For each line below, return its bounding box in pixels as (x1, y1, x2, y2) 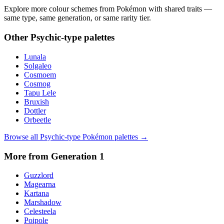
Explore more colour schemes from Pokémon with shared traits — (4, 4, 212, 13)
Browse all (4, 132, 40, 141)
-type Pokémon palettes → (64, 132, 148, 141)
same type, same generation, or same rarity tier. (4, 13, 151, 22)
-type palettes (61, 32, 114, 43)
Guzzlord (24, 171, 53, 180)
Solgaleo (24, 61, 51, 70)
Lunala (24, 52, 46, 61)
